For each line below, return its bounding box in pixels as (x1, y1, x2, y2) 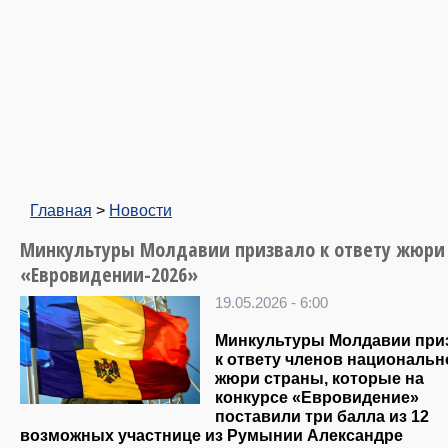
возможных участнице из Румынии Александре (20, 426, 403, 445)
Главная (30, 201, 92, 219)
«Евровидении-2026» (20, 261, 198, 288)
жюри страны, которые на (215, 369, 424, 388)
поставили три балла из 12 (215, 407, 429, 426)
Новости (109, 201, 172, 219)
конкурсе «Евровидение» (215, 388, 419, 407)
